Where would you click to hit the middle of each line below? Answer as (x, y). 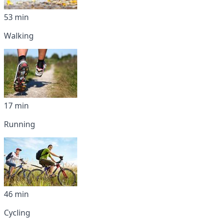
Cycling (17, 212)
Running (20, 124)
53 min (16, 17)
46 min (16, 194)
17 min (16, 105)
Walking (19, 35)
